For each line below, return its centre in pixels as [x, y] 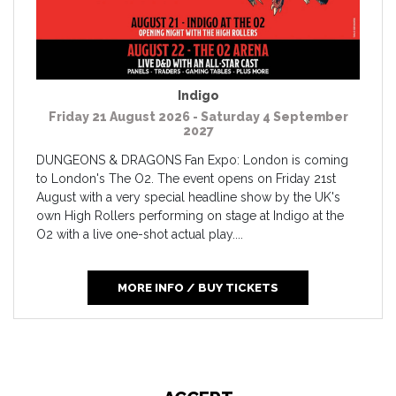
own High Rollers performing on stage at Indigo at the [190, 216]
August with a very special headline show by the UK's [188, 198]
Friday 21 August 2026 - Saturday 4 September [198, 117]
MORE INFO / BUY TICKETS [198, 288]
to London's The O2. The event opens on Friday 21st [186, 179]
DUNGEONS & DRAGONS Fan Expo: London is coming [192, 160]
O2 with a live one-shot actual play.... [140, 235]
